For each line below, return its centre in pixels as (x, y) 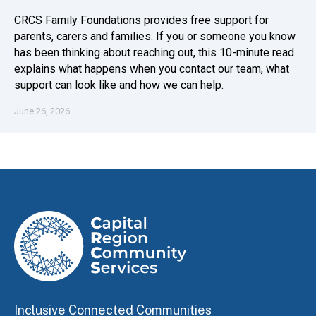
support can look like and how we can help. (119, 85)
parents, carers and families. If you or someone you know (155, 37)
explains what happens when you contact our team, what (152, 69)
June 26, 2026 (42, 111)
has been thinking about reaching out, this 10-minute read (154, 53)
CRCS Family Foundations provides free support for (141, 20)
